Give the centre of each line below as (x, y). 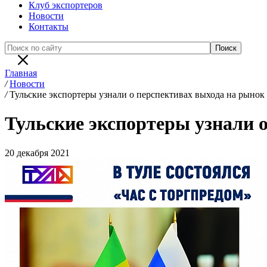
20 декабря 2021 (37, 153)
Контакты (49, 27)
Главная (21, 73)
